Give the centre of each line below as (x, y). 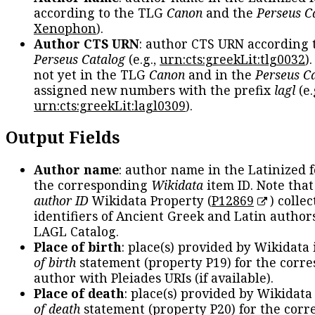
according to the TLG (100, 12)
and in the (220, 74)
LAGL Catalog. (76, 232)
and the (230, 12)
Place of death (79, 294)
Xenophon (65, 28)
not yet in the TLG (91, 74)
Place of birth (78, 247)
